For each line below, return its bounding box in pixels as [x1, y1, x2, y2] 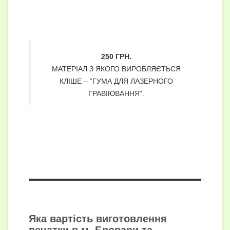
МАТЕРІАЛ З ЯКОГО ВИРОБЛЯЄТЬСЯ [52, 65, 181, 73]
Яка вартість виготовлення [29, 213, 167, 225]
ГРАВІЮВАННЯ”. [88, 89, 144, 98]
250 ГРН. [101, 52, 131, 61]
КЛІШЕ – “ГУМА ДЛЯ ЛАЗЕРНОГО [60, 77, 173, 86]
